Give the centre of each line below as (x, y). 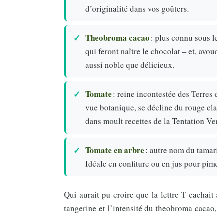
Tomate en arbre (115, 150)
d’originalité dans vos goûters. (137, 8)
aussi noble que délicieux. (130, 64)
